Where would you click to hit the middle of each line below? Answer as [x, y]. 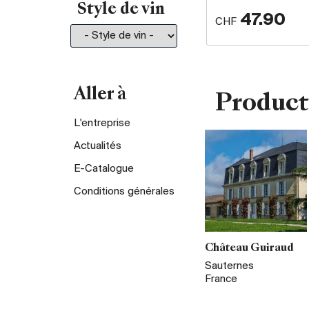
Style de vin [121, 10]
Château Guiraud [249, 248]
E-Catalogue [104, 169]
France [221, 279]
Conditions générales [124, 191]
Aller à [100, 95]
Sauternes [229, 266]
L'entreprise [102, 123]
